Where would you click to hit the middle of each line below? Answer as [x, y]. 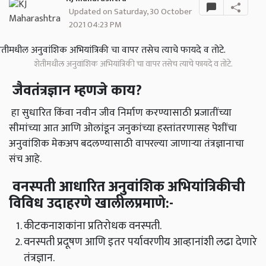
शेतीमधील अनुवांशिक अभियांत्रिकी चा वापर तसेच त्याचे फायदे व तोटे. [133, 64]
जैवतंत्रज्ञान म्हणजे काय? [75, 91]
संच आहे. [25, 159]
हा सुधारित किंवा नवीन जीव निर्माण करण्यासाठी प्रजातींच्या [120, 113]
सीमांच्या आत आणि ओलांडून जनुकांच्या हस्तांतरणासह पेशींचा [123, 128]
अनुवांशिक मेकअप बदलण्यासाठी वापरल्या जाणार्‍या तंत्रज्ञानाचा [126, 144]
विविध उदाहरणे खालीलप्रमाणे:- [91, 204]
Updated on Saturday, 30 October [130, 12]
